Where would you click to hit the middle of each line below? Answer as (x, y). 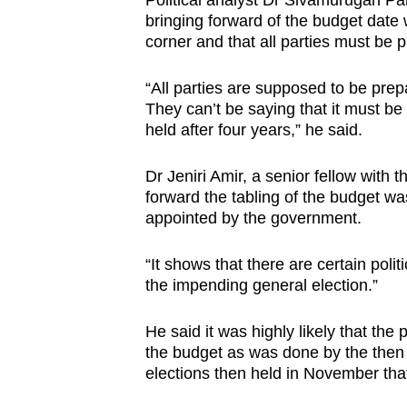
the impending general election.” (263, 286)
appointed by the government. (253, 218)
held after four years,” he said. (253, 130)
